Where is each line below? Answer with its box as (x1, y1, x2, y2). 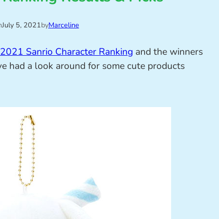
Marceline (48, 20, 79, 30)
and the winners (133, 45, 203, 59)
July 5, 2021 (1, 20, 41, 30)
